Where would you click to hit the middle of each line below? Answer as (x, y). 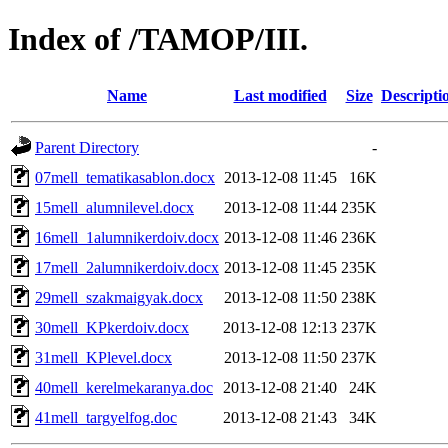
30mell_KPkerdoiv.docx (112, 327)
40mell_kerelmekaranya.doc (124, 387)
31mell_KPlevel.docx (103, 357)
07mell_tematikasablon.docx (125, 177)
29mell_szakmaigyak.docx (119, 297)
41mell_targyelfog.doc (106, 417)
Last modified (280, 95)
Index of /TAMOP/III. (158, 39)
